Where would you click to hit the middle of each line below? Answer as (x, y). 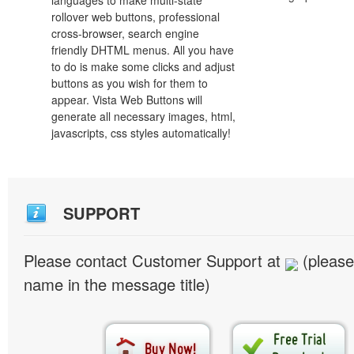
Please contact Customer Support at (154, 260)
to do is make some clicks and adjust (143, 66)
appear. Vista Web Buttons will (127, 100)
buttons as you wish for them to (130, 83)
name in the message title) (117, 284)
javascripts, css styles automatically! (141, 133)
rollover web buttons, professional (136, 17)
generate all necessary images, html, (143, 116)
